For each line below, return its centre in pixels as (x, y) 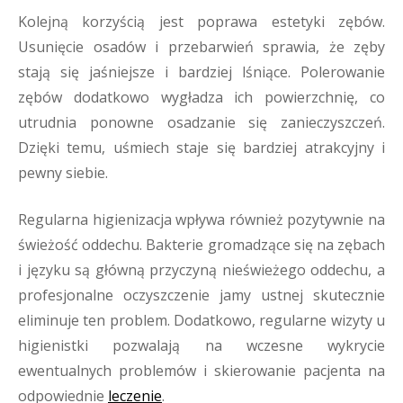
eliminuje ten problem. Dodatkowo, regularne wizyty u (201, 320)
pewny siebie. (63, 173)
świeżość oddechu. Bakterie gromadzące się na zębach (201, 245)
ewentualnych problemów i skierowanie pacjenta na (201, 371)
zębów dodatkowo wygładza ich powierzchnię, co (201, 97)
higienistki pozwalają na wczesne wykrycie (201, 345)
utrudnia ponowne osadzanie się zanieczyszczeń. (201, 122)
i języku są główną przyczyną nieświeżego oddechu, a (201, 270)
